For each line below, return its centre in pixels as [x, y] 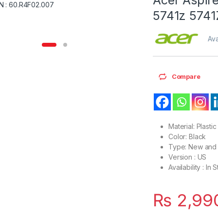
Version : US [188, 157]
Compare [186, 76]
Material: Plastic [192, 126]
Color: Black [187, 136]
